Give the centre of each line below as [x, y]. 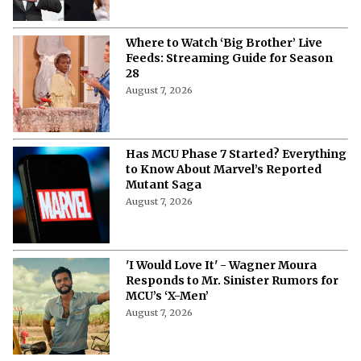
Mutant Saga [164, 184]
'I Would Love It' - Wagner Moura [221, 265]
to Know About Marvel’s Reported [224, 169]
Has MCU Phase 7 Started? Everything [236, 154]
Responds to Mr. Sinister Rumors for [232, 280]
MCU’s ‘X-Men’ [167, 295]
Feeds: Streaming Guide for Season [229, 58]
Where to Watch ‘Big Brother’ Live [224, 42]
